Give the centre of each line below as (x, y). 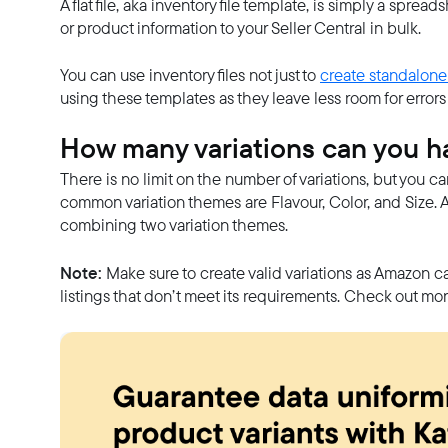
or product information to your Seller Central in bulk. (240, 27)
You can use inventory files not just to (190, 74)
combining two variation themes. (174, 224)
